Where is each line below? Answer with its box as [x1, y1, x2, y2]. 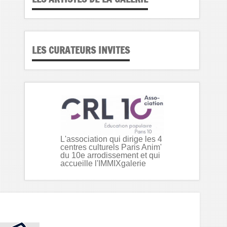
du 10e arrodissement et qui [60, 150, 160, 160]
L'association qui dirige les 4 [60, 134, 162, 143]
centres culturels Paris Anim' [60, 142, 162, 152]
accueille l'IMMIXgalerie [60, 159, 146, 168]
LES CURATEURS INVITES [32, 43, 130, 57]
